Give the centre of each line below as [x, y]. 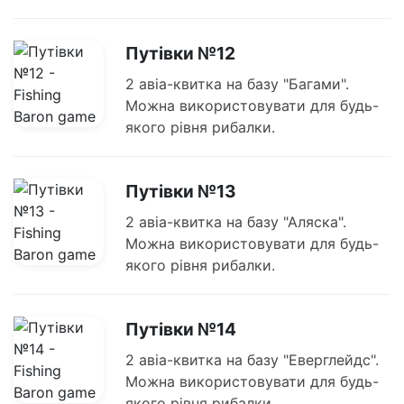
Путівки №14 [181, 330]
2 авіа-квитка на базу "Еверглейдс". [252, 360]
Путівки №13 [181, 192]
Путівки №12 [180, 54]
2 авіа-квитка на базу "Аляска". [236, 222]
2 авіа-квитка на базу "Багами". [237, 84]
